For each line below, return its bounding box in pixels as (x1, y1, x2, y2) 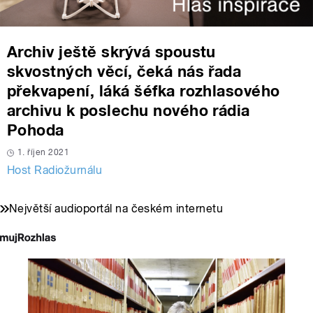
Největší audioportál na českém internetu (9, 201, 224, 215)
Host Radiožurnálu (7, 163, 103, 177)
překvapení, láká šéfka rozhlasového (7, 81, 280, 100)
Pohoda (7, 120, 64, 139)
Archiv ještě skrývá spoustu (7, 42, 216, 61)
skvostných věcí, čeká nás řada (7, 61, 242, 80)
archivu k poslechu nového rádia (7, 101, 250, 119)
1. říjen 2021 (17, 147, 70, 157)
